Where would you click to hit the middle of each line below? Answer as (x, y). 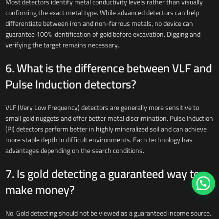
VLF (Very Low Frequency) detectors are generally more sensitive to (102, 108)
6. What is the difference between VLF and (109, 68)
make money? (40, 190)
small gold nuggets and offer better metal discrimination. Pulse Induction (109, 119)
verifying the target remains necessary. (62, 45)
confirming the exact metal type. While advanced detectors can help (102, 13)
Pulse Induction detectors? (71, 85)
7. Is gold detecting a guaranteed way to (102, 174)
